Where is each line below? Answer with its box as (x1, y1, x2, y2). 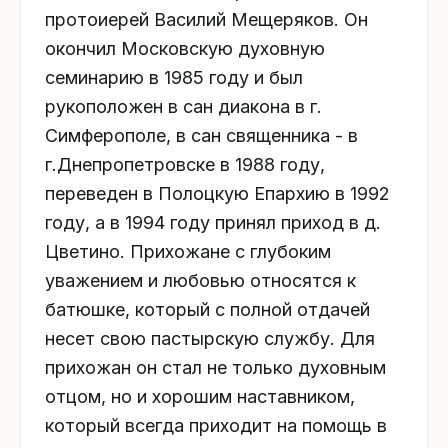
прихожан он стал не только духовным (45, 357, 386, 379)
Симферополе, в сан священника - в (45, 125, 358, 147)
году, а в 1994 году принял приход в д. (45, 212, 381, 234)
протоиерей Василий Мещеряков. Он (45, 9, 368, 31)
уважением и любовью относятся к (45, 270, 356, 292)
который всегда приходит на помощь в (45, 415, 387, 437)
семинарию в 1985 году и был (45, 67, 303, 89)
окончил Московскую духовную (45, 38, 325, 60)
